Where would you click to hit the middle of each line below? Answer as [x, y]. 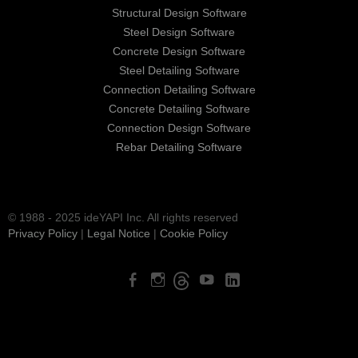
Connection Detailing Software [179, 89]
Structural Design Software [179, 12]
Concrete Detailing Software [179, 108]
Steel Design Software [179, 32]
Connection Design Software [179, 127]
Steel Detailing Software [179, 70]
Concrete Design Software [179, 51]
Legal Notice [119, 233]
